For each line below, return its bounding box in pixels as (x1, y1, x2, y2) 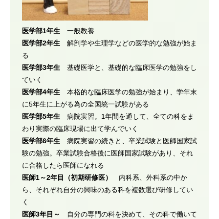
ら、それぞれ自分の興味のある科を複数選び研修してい (22, 185, 193, 194)
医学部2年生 (22, 39, 60, 47)
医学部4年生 (22, 88, 60, 96)
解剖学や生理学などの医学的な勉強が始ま (60, 39, 197, 47)
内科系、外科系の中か (112, 173, 187, 181)
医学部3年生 (22, 63, 60, 71)
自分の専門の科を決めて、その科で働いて (60, 210, 197, 218)
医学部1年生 (22, 26, 60, 35)
